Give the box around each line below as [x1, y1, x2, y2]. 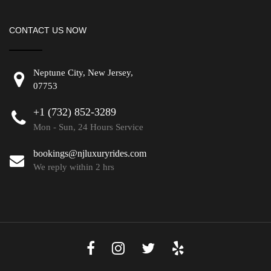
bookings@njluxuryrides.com [33, 148, 146, 158]
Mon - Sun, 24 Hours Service [33, 122, 143, 132]
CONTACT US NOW [9, 25, 87, 35]
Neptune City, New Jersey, [33, 67, 133, 77]
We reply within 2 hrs [33, 162, 114, 172]
